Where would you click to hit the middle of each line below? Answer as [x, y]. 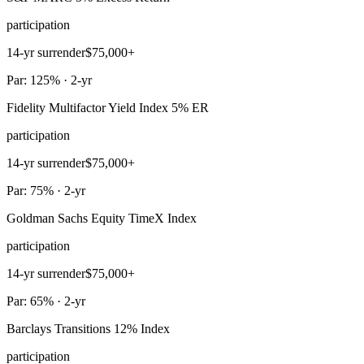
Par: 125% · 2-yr [49, 80]
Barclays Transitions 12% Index [88, 329]
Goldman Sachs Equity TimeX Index [102, 219]
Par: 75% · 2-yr [46, 191]
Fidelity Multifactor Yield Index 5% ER [108, 108]
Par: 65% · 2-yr [46, 301]
